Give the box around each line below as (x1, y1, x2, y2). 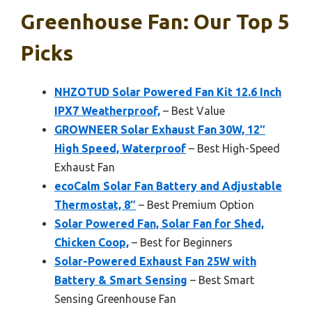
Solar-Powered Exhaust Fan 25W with (54, 254, 256, 267)
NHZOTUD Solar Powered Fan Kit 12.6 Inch (54, 85, 281, 98)
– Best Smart (187, 273, 254, 286)
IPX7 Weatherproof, (54, 104, 160, 117)
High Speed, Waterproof (54, 141, 186, 155)
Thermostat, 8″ (54, 198, 136, 211)
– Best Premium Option (136, 198, 254, 211)
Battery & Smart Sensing (54, 273, 187, 286)
